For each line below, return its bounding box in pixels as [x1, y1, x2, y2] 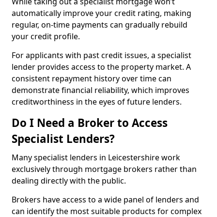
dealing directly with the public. [12, 175, 128, 186]
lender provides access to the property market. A [12, 62, 191, 72]
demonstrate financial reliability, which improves [12, 85, 189, 95]
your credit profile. [12, 31, 82, 42]
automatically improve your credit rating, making [12, 8, 191, 18]
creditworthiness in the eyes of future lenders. [12, 96, 182, 107]
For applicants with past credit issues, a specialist [12, 50, 191, 61]
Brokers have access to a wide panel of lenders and [12, 194, 199, 205]
